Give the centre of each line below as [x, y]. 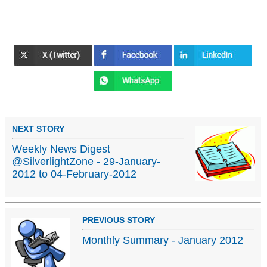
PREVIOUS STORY [119, 220]
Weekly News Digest [61, 149]
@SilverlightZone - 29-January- [86, 161]
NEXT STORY [38, 128]
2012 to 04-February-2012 [74, 174]
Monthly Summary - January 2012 [163, 240]
